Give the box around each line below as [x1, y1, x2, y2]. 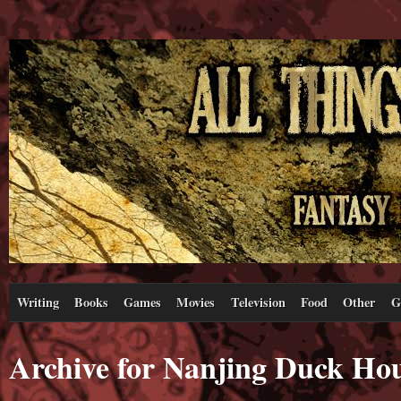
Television [230, 292, 286, 311]
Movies [176, 292, 216, 311]
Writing [16, 292, 59, 311]
